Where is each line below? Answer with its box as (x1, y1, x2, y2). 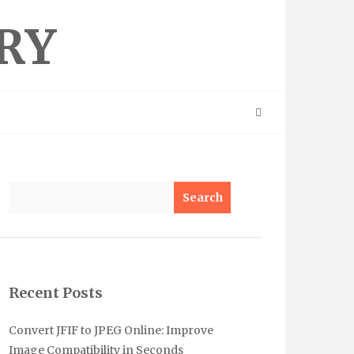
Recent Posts (9, 284, 103, 302)
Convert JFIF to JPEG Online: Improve (9, 323, 213, 337)
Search (8, 182, 48, 196)
